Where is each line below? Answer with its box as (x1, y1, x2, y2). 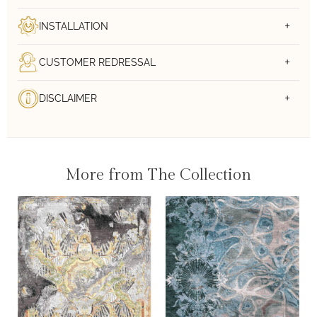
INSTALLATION (39, 21, 108, 33)
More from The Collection (66, 166, 251, 185)
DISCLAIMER (39, 93, 97, 105)
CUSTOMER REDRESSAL (39, 57, 156, 69)
